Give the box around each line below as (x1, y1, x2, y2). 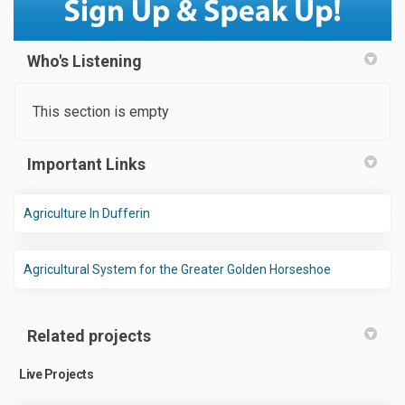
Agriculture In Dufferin (24, 206, 150, 221)
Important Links (27, 155, 146, 174)
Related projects (27, 326, 151, 346)
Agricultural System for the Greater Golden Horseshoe (24, 262, 331, 278)
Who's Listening (27, 52, 142, 71)
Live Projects (19, 367, 94, 382)
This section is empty (33, 103, 169, 121)
